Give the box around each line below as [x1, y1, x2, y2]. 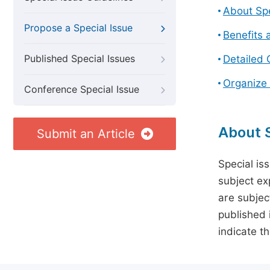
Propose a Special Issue [24, 22, 133, 34]
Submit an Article [36, 127, 135, 141]
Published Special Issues [24, 53, 135, 64]
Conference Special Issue [24, 84, 139, 95]
